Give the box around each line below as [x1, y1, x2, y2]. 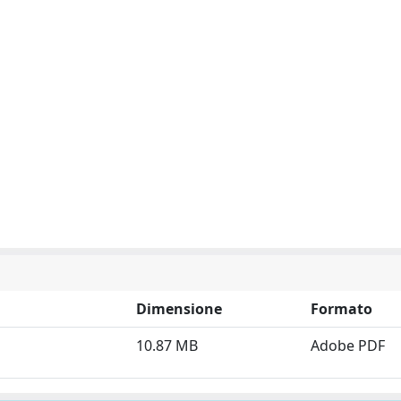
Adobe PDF [311, 336, 385, 355]
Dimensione [136, 299, 222, 319]
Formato [311, 299, 372, 319]
